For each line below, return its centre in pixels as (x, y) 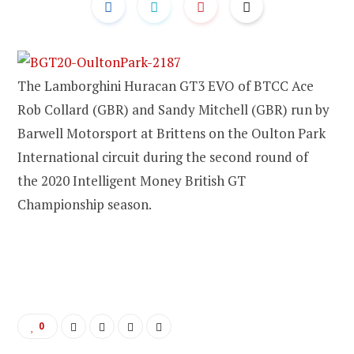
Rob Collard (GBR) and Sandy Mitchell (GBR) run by (173, 109)
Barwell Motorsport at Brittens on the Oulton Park (171, 133)
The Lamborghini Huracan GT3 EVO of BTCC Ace (166, 85)
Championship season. (85, 204)
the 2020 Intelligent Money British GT (132, 180)
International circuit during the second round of (163, 156)
